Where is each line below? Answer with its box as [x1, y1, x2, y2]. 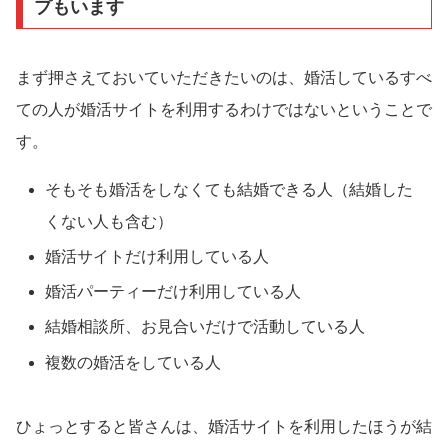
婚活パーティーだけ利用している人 [45, 283, 302, 301]
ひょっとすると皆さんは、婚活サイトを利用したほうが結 [16, 417, 432, 435]
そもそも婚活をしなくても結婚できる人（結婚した [45, 180, 414, 198]
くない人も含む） [45, 212, 174, 230]
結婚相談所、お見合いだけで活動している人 [45, 318, 366, 336]
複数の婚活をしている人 [45, 353, 222, 371]
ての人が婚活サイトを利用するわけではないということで [16, 100, 432, 118]
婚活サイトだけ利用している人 [45, 248, 270, 265]
